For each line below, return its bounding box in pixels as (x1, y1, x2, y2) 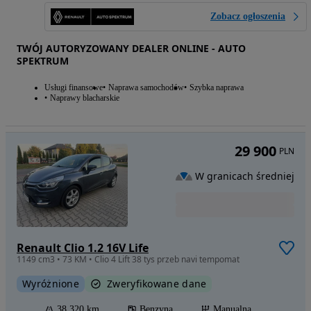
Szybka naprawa (190, 82, 244, 92)
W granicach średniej (195, 169, 294, 183)
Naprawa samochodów (108, 82, 184, 92)
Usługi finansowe (44, 82, 103, 92)
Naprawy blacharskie (50, 92, 119, 103)
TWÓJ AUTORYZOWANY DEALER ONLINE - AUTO (17, 41, 246, 55)
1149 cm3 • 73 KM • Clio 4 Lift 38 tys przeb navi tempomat (17, 253, 239, 265)
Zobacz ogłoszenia (210, 10, 285, 22)
